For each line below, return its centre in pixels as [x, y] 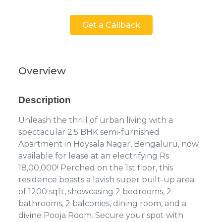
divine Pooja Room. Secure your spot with [101, 215]
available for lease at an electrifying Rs [94, 156]
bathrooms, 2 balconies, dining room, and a [102, 203]
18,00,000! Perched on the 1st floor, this [96, 167]
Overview [42, 71]
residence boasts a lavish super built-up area [106, 179]
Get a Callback [111, 25]
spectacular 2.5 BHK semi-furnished [89, 132]
